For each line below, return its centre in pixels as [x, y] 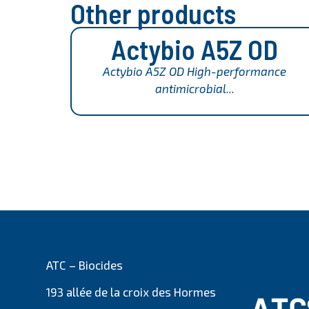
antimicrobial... [195, 89]
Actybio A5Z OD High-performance [195, 71]
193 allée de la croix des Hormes [131, 292]
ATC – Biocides [85, 265]
